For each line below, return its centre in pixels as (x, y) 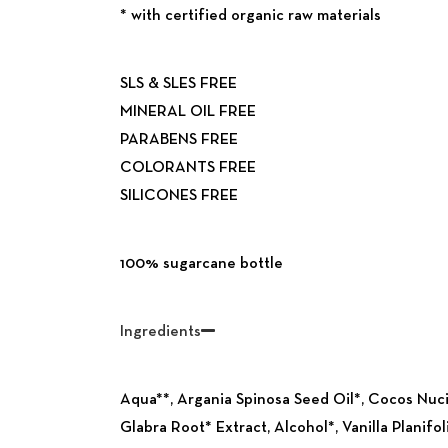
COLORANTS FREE (188, 168)
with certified (179, 16)
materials (349, 16)
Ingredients (160, 332)
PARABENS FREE (179, 140)
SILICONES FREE (179, 196)
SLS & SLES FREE (178, 84)
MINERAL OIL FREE (188, 112)
